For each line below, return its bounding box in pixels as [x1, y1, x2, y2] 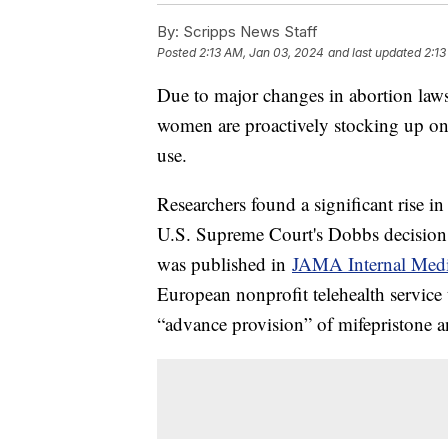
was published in [157, 251, 292, 277]
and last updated [328, 45, 421, 61]
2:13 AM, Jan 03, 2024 [199, 45, 324, 61]
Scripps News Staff [179, 22, 318, 42]
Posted [157, 45, 199, 61]
